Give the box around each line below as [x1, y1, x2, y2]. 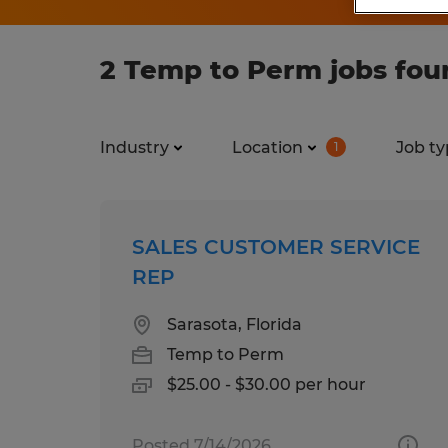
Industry [100, 137, 169, 157]
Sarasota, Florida [167, 314, 302, 334]
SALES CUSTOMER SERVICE [132, 234, 420, 259]
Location [232, 137, 303, 157]
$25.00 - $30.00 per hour [167, 374, 366, 394]
